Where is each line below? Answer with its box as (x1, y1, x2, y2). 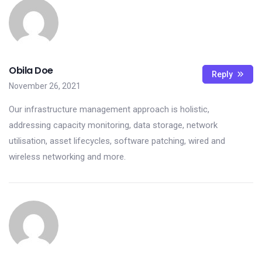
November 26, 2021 (9, 81, 81, 91)
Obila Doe (9, 64, 53, 77)
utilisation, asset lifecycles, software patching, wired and (9, 136, 225, 146)
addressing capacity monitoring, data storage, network (9, 120, 218, 130)
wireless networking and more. (9, 151, 126, 162)
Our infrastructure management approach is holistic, (9, 104, 209, 115)
